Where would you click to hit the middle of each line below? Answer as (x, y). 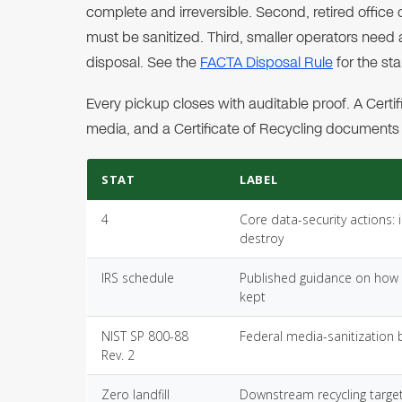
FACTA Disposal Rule (267, 62)
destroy (262, 238)
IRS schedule (138, 278)
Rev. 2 (118, 355)
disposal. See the (143, 62)
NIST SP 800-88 (145, 336)
